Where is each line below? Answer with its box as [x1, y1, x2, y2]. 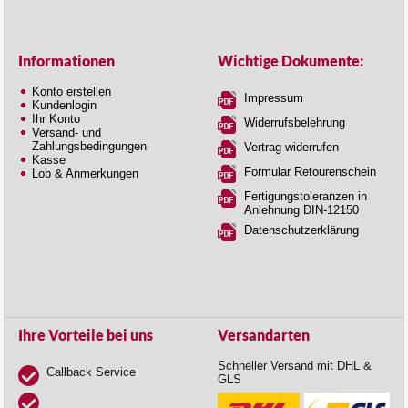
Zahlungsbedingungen [32, 138, 147, 153]
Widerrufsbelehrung [244, 115, 345, 129]
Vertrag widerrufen [244, 139, 339, 154]
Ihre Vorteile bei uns [18, 326, 153, 343]
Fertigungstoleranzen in [244, 189, 367, 203]
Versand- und [32, 125, 101, 139]
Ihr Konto [32, 111, 80, 126]
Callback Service [46, 364, 136, 379]
